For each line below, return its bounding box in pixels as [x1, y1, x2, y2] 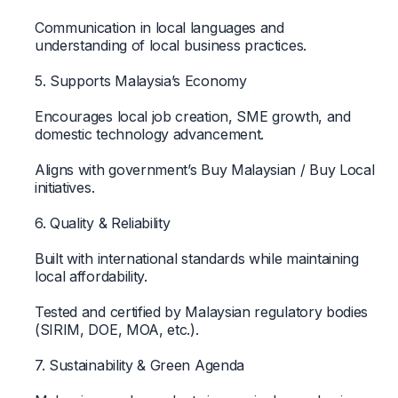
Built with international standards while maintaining [34, 249, 359, 267]
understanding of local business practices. [34, 36, 306, 54]
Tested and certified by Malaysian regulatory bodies [34, 302, 369, 321]
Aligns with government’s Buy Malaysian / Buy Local [34, 160, 375, 179]
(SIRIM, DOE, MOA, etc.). [34, 320, 199, 338]
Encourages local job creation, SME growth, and [34, 107, 351, 125]
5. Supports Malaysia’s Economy [34, 71, 247, 90]
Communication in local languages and [34, 18, 284, 36]
